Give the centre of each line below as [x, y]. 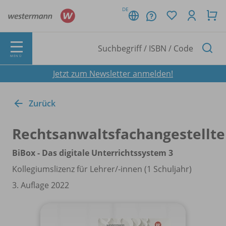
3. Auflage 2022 [41, 185]
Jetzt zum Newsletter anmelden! [113, 73]
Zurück [42, 103]
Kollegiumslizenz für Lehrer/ [65, 169]
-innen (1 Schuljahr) [155, 169]
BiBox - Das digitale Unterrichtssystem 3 [93, 153]
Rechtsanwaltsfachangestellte [119, 133]
